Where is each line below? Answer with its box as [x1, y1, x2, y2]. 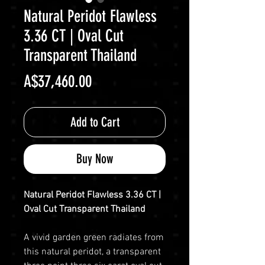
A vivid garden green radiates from [24, 231, 164, 244]
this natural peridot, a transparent [24, 245, 161, 258]
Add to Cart [70, 114, 119, 130]
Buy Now [76, 150, 113, 167]
